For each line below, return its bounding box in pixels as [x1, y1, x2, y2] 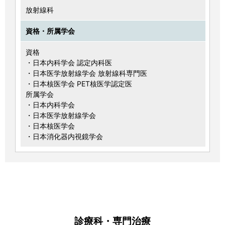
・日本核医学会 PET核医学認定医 [26, 79, 132, 88]
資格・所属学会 [26, 27, 75, 36]
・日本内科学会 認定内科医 [26, 58, 112, 67]
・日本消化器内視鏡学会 [26, 132, 103, 141]
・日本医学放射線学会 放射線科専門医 [26, 69, 147, 78]
